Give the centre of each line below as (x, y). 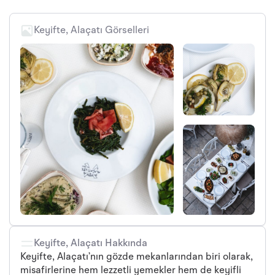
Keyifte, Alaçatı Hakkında (91, 243)
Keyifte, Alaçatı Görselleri (91, 30)
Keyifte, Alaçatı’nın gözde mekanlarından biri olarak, (137, 257)
